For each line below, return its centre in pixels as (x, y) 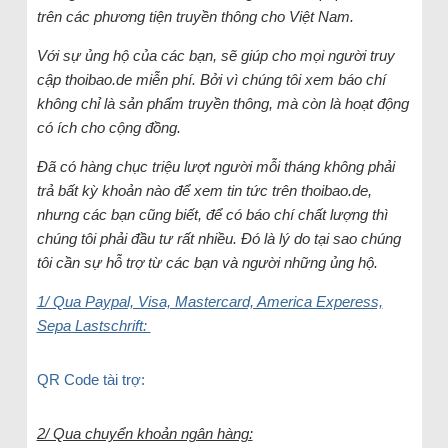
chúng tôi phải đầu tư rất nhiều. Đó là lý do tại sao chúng (218, 239)
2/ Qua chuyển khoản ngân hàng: (144, 434)
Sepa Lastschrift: (93, 326)
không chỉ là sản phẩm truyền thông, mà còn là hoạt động (222, 104)
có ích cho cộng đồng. (108, 128)
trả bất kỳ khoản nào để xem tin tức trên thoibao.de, (204, 191)
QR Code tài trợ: (90, 380)
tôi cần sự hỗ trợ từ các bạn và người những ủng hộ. (207, 263)
